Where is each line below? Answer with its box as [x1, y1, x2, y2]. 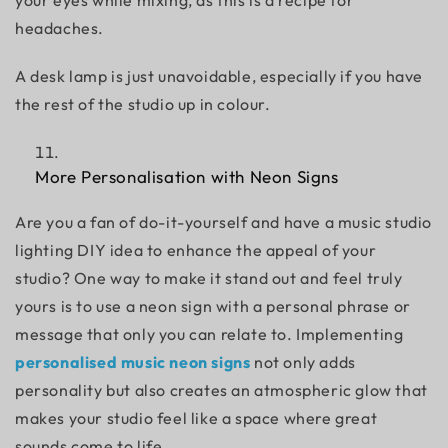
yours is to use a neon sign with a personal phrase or [15, 296, 411, 316]
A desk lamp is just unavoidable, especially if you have [15, 66, 424, 86]
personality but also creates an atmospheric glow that [15, 380, 428, 400]
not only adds [250, 352, 356, 372]
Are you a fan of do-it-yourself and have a [15, 212, 338, 232]
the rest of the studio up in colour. [15, 94, 275, 114]
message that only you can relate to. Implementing [15, 324, 404, 344]
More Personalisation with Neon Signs [35, 166, 339, 187]
